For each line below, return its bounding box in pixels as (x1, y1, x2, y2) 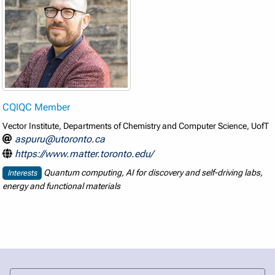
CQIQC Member (2, 101, 71, 113)
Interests (7, 168, 37, 178)
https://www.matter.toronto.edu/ (15, 147, 154, 160)
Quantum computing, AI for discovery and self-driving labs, (42, 168, 263, 178)
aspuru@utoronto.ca (15, 133, 106, 145)
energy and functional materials (2, 181, 121, 192)
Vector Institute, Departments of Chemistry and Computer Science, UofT (2, 120, 269, 131)
